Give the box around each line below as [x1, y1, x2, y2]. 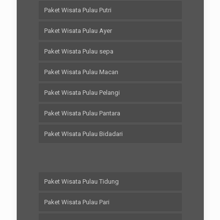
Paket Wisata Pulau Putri [44, 6, 111, 14]
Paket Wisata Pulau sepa [44, 47, 113, 55]
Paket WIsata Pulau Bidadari [44, 130, 123, 137]
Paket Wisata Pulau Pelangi [44, 88, 120, 96]
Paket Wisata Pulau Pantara [44, 109, 120, 117]
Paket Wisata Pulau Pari [44, 198, 110, 206]
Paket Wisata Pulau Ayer [44, 27, 112, 34]
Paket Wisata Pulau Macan [44, 68, 118, 76]
